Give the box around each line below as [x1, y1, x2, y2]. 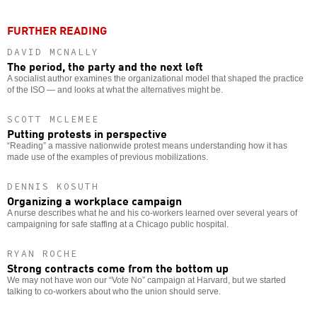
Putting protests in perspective [7, 125, 167, 142]
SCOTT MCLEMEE [7, 113, 99, 126]
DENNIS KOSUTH [7, 180, 99, 193]
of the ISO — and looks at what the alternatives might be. [7, 85, 223, 96]
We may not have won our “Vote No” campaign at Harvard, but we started [7, 275, 286, 286]
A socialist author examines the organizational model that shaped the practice [7, 74, 304, 84]
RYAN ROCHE [7, 248, 78, 260]
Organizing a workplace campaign [7, 192, 182, 209]
